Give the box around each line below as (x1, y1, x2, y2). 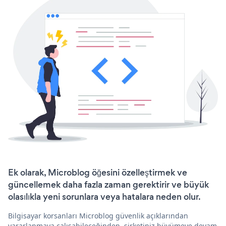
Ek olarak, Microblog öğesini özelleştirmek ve (8, 166, 187, 179)
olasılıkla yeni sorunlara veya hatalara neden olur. (8, 190, 201, 203)
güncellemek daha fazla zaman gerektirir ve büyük (8, 178, 209, 191)
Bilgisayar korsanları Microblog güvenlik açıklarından (8, 210, 188, 220)
